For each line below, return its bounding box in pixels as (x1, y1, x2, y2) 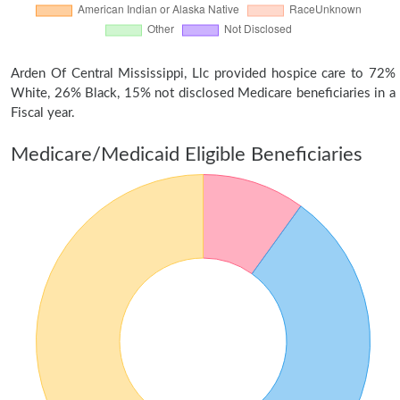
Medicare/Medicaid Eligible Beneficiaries (11, 145, 362, 164)
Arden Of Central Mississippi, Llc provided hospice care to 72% (11, 67, 396, 80)
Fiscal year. (11, 106, 75, 120)
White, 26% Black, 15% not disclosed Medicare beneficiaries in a (11, 87, 396, 100)
